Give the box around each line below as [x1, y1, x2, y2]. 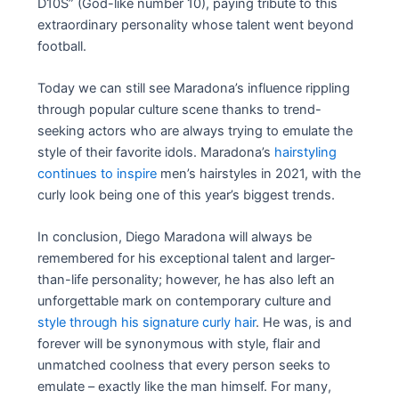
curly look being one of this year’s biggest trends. [37, 186, 336, 203]
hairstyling [274, 143, 338, 160]
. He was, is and [256, 314, 353, 331]
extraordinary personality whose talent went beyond [37, 16, 354, 33]
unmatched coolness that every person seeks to [37, 357, 331, 374]
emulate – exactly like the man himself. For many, [37, 379, 332, 395]
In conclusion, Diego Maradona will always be [37, 229, 313, 246]
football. [37, 37, 87, 54]
